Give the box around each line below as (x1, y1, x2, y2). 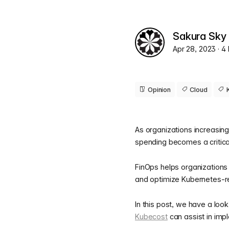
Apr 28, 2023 (173, 44, 218, 54)
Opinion (148, 85, 171, 94)
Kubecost (135, 212, 168, 221)
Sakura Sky (173, 30, 226, 43)
